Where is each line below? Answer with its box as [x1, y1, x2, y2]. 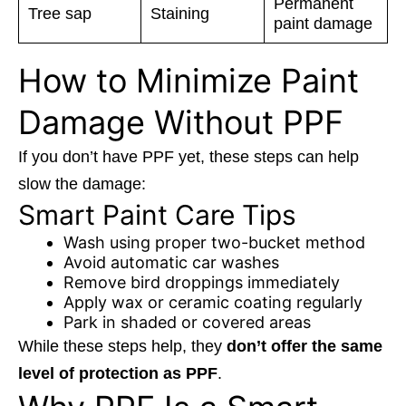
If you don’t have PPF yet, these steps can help [18, 148, 359, 167]
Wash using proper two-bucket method [63, 233, 365, 253]
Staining [150, 5, 209, 24]
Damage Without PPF [18, 102, 343, 143]
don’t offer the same [227, 337, 382, 356]
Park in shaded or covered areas [63, 313, 311, 333]
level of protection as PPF [18, 364, 217, 383]
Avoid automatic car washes [63, 253, 279, 273]
